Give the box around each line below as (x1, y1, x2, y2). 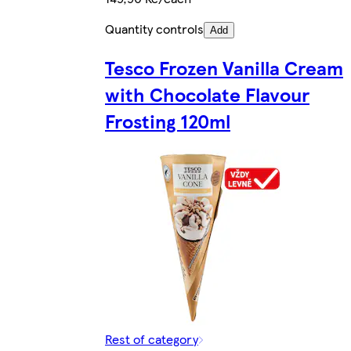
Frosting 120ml (105, 107, 230, 135)
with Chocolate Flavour (105, 81, 309, 108)
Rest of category (105, 329, 198, 348)
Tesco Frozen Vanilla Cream (105, 54, 343, 81)
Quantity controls (105, 20, 204, 38)
